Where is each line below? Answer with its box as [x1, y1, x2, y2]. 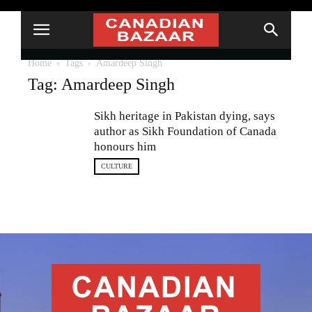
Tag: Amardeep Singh [28, 75, 175, 93]
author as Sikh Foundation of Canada [94, 125, 276, 138]
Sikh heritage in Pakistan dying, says [94, 109, 275, 123]
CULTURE [101, 162, 132, 170]
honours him [94, 140, 156, 153]
